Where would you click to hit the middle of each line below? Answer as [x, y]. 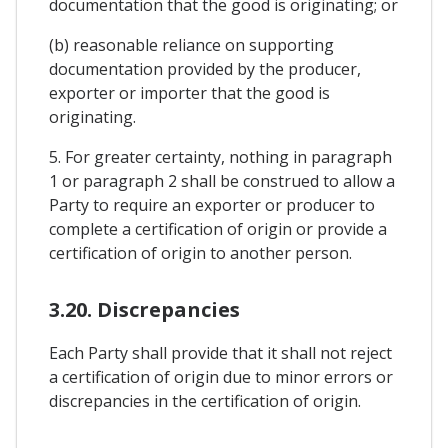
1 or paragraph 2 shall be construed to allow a [222, 181]
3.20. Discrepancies [144, 309]
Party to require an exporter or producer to [212, 205]
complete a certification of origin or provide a [218, 229]
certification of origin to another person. [200, 253]
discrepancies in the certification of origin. [205, 400]
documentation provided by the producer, [205, 69]
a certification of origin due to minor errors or [221, 376]
